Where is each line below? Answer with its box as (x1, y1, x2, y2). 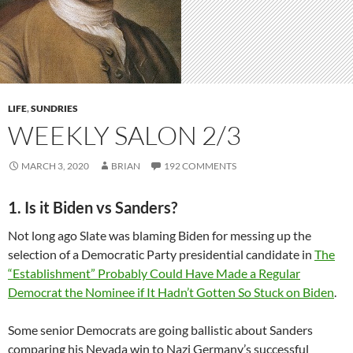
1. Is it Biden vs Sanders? (8, 197, 177, 217)
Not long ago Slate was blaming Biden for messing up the (8, 227, 311, 243)
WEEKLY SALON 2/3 (8, 118, 241, 151)
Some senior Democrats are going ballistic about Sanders (8, 321, 313, 337)
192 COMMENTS (164, 159, 236, 172)
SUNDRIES (31, 102, 78, 114)
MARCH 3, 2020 (21, 159, 89, 172)
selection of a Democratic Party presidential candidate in (8, 246, 314, 262)
